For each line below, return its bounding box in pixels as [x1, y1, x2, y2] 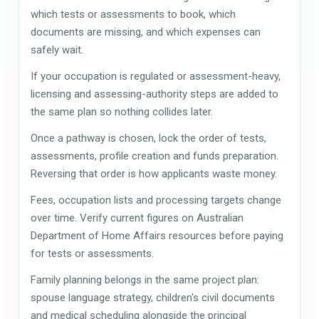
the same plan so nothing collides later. [31, 105, 213, 118]
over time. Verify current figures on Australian [31, 211, 244, 224]
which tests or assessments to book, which [31, 7, 236, 21]
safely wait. [31, 43, 83, 56]
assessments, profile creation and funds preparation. [31, 149, 278, 162]
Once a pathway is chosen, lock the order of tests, [31, 131, 266, 145]
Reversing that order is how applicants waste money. [31, 167, 277, 180]
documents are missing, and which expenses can [31, 25, 261, 38]
